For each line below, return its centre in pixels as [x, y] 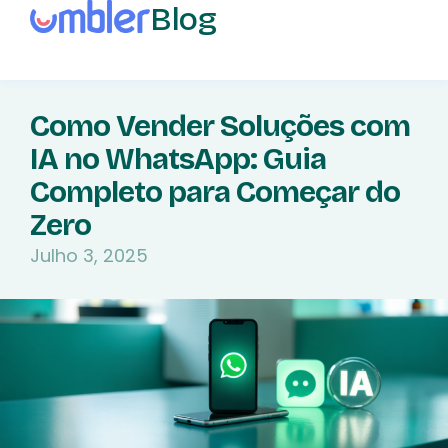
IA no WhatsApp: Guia [178, 159]
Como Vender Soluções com [220, 126]
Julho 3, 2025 [89, 255]
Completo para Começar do [215, 192]
